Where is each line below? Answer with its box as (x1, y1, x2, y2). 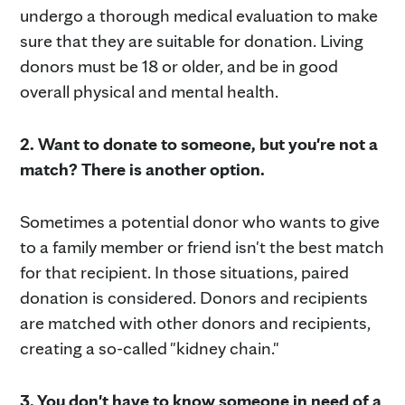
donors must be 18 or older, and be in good (20, 54, 338, 77)
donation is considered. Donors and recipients (20, 286, 368, 308)
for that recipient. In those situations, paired (20, 260, 349, 283)
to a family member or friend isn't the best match (20, 235, 384, 258)
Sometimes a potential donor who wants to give (20, 210, 380, 232)
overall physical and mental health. (20, 80, 278, 102)
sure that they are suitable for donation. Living (20, 29, 363, 52)
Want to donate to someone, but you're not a (38, 132, 378, 155)
